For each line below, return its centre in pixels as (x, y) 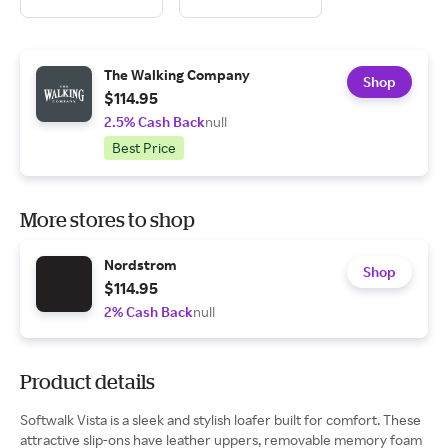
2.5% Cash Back (154, 121)
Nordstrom (140, 264)
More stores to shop (107, 219)
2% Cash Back (148, 311)
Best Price (144, 147)
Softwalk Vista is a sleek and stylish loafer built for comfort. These (220, 419)
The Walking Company (177, 74)
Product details (87, 381)
